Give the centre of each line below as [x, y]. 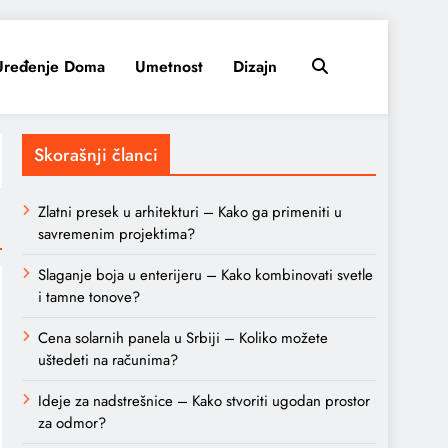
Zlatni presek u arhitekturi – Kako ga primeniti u [190, 212]
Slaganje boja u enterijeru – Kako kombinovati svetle [205, 275]
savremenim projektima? [116, 234]
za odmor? [72, 423]
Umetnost [169, 66]
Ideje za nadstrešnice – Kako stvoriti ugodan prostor [204, 401]
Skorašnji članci [96, 155]
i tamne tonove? [89, 297]
